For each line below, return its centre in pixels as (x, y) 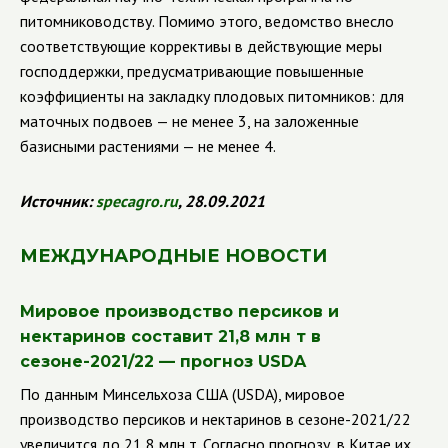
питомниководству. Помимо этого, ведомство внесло (207, 21)
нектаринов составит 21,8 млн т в (170, 336)
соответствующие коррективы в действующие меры (201, 46)
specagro (127, 201)
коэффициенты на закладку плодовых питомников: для (212, 96)
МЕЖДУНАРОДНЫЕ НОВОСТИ (173, 256)
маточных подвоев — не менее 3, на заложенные (189, 121)
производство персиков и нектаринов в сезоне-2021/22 (215, 419)
